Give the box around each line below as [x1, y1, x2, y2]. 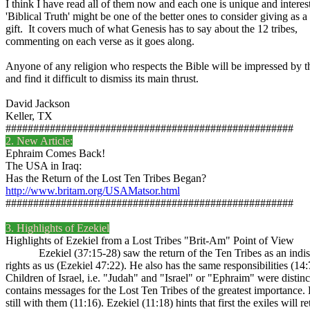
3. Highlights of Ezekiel [6, 222, 109, 234]
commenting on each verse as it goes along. [6, 35, 194, 47]
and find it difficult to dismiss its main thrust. [6, 73, 199, 84]
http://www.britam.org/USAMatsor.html [6, 185, 180, 197]
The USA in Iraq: [6, 160, 82, 172]
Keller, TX [6, 110, 53, 122]
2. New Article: [6, 135, 73, 147]
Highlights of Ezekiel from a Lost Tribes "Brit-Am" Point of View [6, 235, 294, 246]
